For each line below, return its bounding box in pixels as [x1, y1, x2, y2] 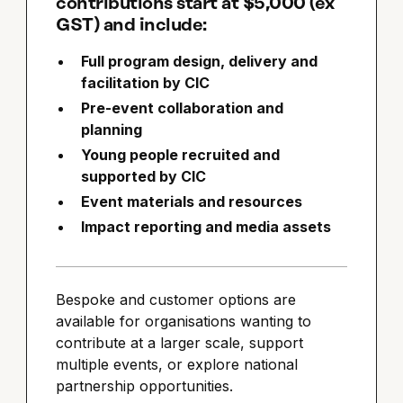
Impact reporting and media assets [81, 218, 332, 237]
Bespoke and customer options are [56, 291, 297, 309]
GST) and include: [56, 15, 207, 36]
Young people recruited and [81, 146, 281, 165]
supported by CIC [81, 167, 207, 186]
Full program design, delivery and [81, 52, 318, 71]
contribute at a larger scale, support [56, 334, 304, 353]
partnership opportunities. [56, 377, 234, 396]
